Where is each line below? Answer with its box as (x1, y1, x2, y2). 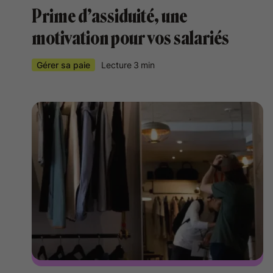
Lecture (101, 60, 132, 70)
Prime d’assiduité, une (32, 5, 187, 27)
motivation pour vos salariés (32, 27, 229, 49)
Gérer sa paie (37, 60, 90, 70)
